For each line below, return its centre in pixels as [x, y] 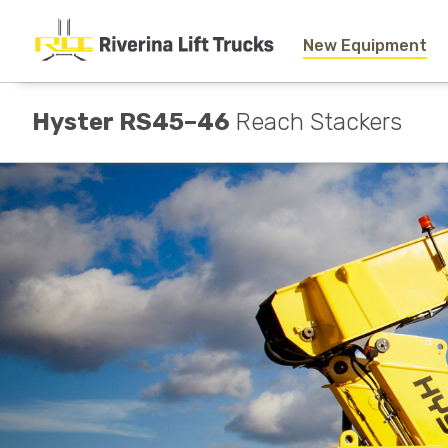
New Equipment [364, 45]
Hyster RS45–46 [133, 122]
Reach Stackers [318, 122]
